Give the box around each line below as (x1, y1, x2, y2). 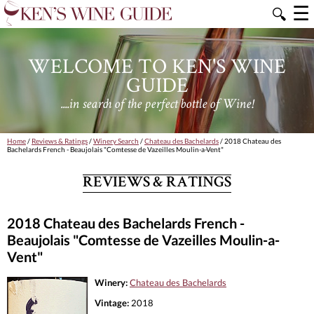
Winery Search (93, 137, 139, 145)
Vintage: (95, 296, 129, 308)
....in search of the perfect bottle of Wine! (60, 97, 254, 112)
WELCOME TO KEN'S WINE (28, 51, 286, 79)
